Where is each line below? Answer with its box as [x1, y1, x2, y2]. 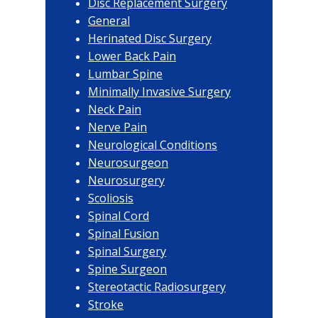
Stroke [88, 296, 124, 312]
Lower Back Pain [88, 48, 176, 64]
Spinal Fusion [88, 225, 159, 241]
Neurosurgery [88, 172, 165, 188]
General [88, 12, 130, 28]
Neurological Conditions [88, 136, 217, 153]
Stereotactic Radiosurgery [88, 278, 226, 295]
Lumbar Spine [88, 65, 163, 82]
